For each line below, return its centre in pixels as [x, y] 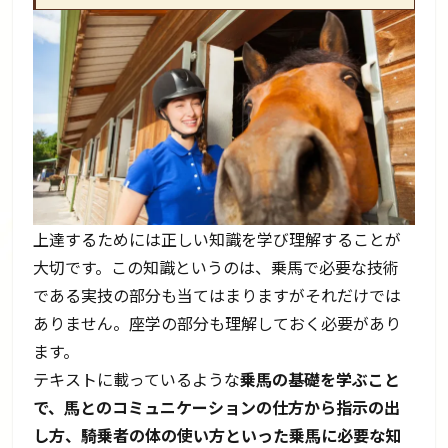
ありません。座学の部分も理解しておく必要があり [217, 322]
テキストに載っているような [137, 378]
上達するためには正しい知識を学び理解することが [217, 238]
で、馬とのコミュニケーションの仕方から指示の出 [217, 406]
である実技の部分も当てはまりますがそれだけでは [217, 294]
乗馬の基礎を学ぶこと [320, 378]
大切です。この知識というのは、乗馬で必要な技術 [216, 266]
